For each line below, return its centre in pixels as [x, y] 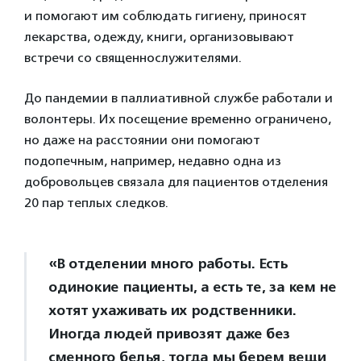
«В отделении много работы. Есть [168, 263]
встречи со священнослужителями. [133, 58]
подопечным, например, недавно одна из [153, 161]
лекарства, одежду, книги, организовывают [159, 37]
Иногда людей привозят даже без [169, 334]
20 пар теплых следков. [96, 203]
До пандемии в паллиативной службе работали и [178, 98]
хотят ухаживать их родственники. [172, 310]
